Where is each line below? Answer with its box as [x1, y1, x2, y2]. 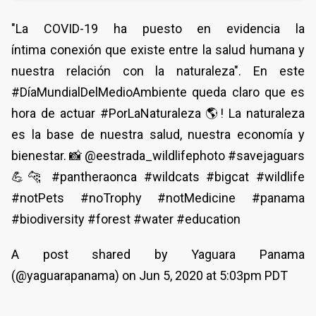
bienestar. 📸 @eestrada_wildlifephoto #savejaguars [11, 148, 305, 164]
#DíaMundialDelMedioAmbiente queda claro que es [11, 85, 305, 100]
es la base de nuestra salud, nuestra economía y [11, 127, 305, 142]
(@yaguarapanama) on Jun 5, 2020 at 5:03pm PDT [11, 268, 288, 284]
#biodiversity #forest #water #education [11, 212, 241, 227]
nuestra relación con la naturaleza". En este [11, 63, 305, 79]
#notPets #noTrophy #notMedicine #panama [11, 190, 305, 206]
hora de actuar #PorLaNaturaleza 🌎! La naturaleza [11, 106, 305, 121]
